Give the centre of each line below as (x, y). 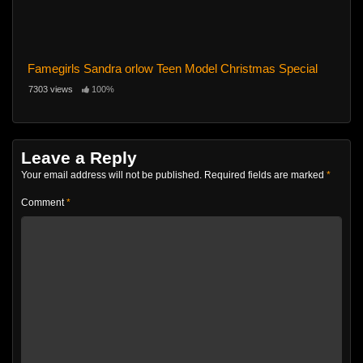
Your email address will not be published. (111, 175)
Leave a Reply (79, 158)
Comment (44, 203)
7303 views (51, 89)
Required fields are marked (265, 175)
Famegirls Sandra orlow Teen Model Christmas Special (172, 68)
